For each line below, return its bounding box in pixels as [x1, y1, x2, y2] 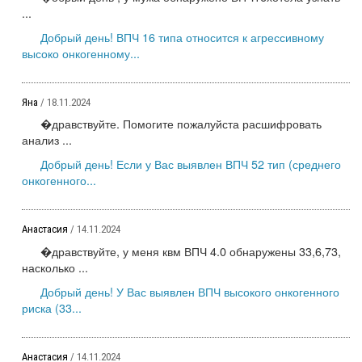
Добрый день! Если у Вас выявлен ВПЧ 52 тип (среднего [40, 155, 341, 173]
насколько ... [22, 259, 88, 276]
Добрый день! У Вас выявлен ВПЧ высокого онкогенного [40, 283, 339, 301]
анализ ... [22, 131, 72, 149]
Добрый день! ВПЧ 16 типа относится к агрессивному [40, 27, 324, 45]
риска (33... [22, 299, 82, 317]
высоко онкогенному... [22, 44, 140, 61]
